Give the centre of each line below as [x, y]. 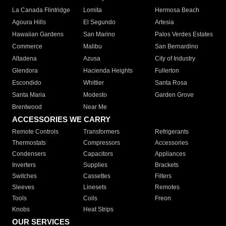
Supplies [96, 165]
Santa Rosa [171, 83]
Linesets [95, 187]
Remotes [167, 187]
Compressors [102, 143]
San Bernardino [176, 47]
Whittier [94, 83]
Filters [163, 176]
